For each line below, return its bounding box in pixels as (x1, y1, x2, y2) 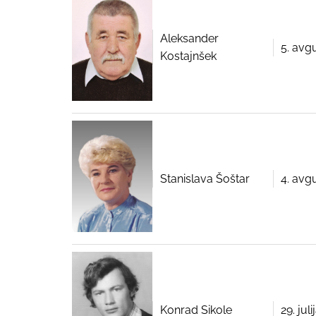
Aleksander (160, 32, 219, 46)
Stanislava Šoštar (160, 171, 250, 186)
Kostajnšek (160, 49, 217, 63)
